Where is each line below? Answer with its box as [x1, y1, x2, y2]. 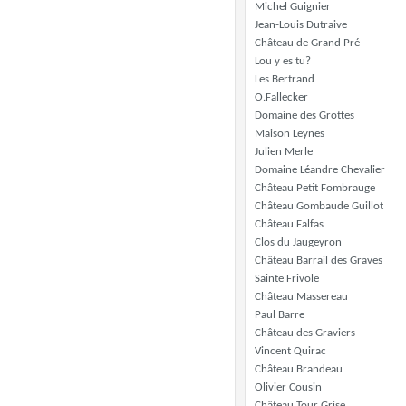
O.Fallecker [255, 92, 308, 103]
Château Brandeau [255, 363, 343, 375]
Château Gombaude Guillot [255, 200, 383, 212]
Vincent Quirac [255, 345, 326, 357]
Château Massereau [255, 291, 348, 303]
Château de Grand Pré [255, 37, 360, 49]
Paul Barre [255, 309, 304, 321]
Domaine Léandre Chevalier [255, 164, 385, 176]
